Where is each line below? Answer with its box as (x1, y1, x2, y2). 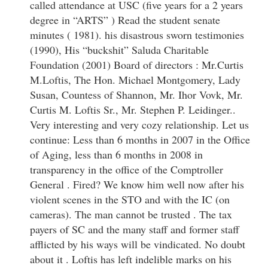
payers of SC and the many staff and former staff (30, 221, 239, 236)
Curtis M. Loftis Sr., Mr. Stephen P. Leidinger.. (30, 102, 236, 117)
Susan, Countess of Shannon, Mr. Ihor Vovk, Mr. (30, 87, 243, 102)
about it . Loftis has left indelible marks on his (30, 251, 232, 266)
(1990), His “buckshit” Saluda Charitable (30, 42, 209, 57)
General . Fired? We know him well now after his (30, 176, 244, 191)
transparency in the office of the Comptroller (30, 162, 223, 176)
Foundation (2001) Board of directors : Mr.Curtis (30, 57, 243, 72)
